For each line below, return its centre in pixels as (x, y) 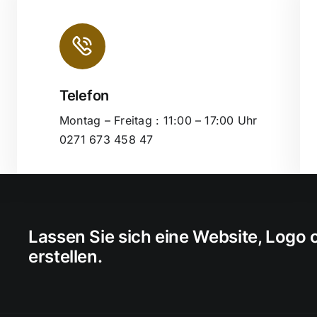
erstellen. (65, 257)
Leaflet (296, 109)
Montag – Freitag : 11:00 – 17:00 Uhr (158, 120)
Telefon (84, 96)
